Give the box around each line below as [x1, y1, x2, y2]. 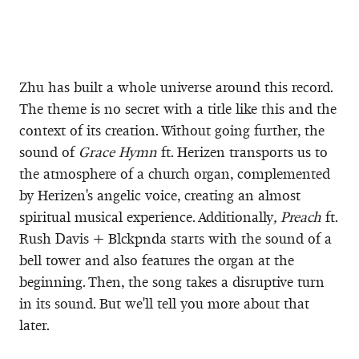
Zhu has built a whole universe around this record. [19, 78, 333, 96]
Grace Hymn [79, 143, 157, 161]
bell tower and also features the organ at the [19, 251, 294, 269]
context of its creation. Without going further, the [19, 121, 325, 139]
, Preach [273, 208, 321, 226]
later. [19, 316, 50, 334]
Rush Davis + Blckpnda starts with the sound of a [19, 229, 332, 248]
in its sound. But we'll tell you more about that [19, 294, 309, 313]
